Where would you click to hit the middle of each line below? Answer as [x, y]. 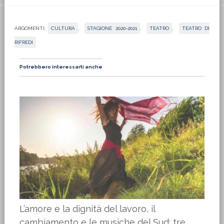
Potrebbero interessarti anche [61, 67]
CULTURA [63, 28]
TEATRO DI [196, 28]
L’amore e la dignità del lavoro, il [87, 209]
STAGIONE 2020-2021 [112, 28]
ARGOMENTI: [30, 28]
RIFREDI [23, 42]
